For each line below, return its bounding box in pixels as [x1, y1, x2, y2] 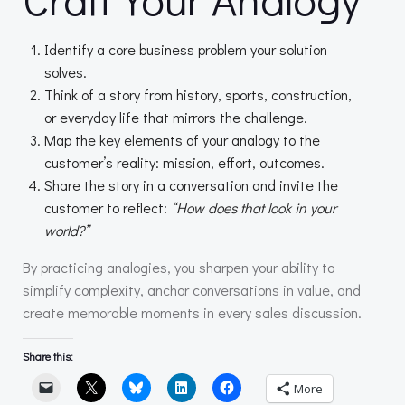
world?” [44, 221, 89, 240]
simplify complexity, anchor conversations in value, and [23, 280, 361, 300]
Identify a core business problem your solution [44, 40, 327, 60]
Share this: [23, 349, 73, 364]
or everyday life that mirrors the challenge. [44, 108, 307, 127]
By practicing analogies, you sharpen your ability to [23, 258, 334, 278]
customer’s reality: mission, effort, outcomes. [44, 153, 325, 173]
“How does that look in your [171, 198, 336, 218]
